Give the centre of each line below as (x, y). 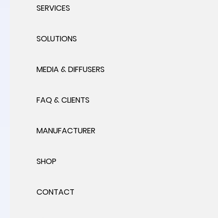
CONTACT (55, 192)
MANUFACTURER (66, 131)
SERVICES (53, 8)
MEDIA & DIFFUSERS (71, 70)
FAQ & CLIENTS (63, 100)
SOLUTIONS (57, 39)
